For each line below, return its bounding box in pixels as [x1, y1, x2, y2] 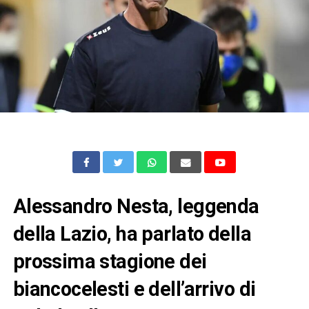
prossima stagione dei [12, 249, 207, 273]
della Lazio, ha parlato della [12, 221, 251, 246]
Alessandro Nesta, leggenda [12, 194, 259, 218]
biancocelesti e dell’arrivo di [12, 277, 256, 301]
